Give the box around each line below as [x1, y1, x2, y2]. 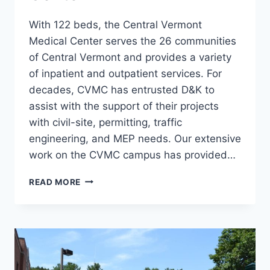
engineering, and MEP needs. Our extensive [29, 132, 241, 145]
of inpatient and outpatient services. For [29, 67, 222, 80]
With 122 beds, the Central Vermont [29, 18, 202, 31]
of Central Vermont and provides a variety [29, 51, 231, 63]
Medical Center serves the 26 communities [29, 34, 236, 47]
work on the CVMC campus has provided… [29, 148, 236, 161]
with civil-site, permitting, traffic [29, 116, 182, 128]
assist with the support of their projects [29, 99, 219, 112]
